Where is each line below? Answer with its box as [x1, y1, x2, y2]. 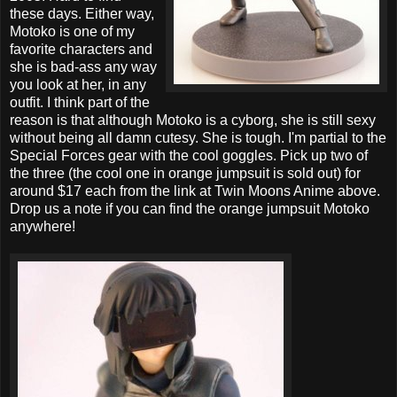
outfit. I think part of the [10, 94, 150, 110]
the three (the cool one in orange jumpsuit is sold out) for [10, 165, 361, 181]
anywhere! [10, 218, 75, 234]
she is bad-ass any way [10, 58, 157, 74]
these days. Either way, [10, 5, 154, 21]
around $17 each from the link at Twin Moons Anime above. [10, 183, 380, 198]
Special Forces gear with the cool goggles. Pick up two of [10, 147, 368, 163]
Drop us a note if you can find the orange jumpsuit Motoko [10, 200, 370, 216]
